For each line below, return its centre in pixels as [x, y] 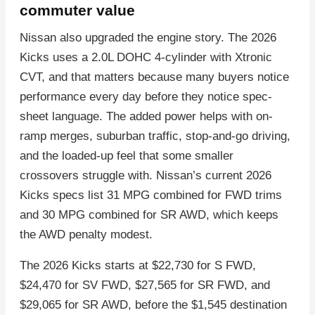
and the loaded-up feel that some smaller [127, 156]
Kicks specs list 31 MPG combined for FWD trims [151, 195]
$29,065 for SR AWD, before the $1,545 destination [153, 305]
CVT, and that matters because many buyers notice [154, 77]
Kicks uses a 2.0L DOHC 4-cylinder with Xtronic [146, 58]
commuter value [77, 11]
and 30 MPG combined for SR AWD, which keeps [149, 215]
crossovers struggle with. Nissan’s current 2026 [146, 176]
